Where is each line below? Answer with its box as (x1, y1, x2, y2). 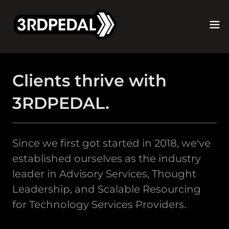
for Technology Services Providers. (12, 198, 186, 211)
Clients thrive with (12, 71, 167, 90)
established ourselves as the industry (12, 152, 201, 165)
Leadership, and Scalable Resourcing (12, 183, 201, 195)
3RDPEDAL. (12, 93, 109, 113)
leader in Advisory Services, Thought (12, 168, 196, 180)
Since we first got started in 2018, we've (12, 137, 211, 149)
